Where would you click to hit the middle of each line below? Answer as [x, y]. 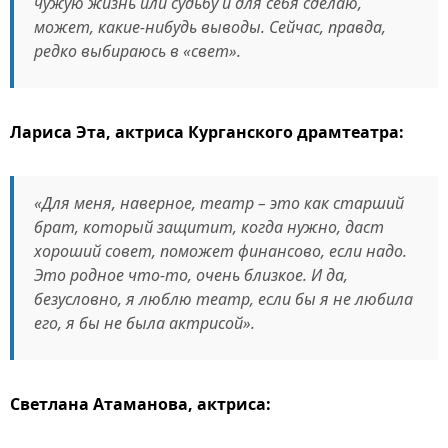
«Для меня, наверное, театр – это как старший [219, 203]
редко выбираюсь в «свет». [137, 51]
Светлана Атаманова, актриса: [140, 404]
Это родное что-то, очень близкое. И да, [191, 275]
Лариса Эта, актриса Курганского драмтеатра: [207, 132]
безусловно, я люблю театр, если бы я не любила [223, 299]
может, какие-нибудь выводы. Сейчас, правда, [210, 27]
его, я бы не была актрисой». [144, 323]
